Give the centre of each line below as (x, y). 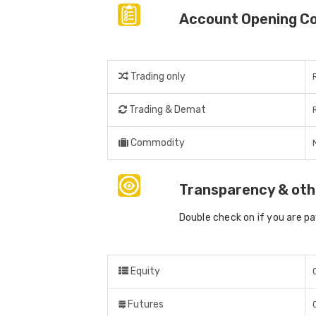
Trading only (157, 77)
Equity (144, 272)
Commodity (157, 143)
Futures (145, 305)
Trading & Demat (166, 110)
